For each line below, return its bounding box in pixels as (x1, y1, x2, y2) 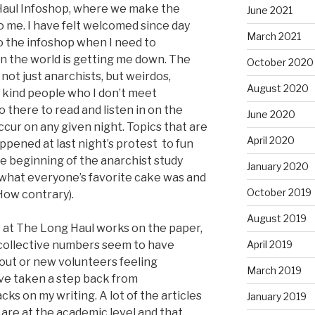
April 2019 (246, 238, 292, 251)
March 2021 (246, 30, 301, 43)
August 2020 (246, 82, 309, 95)
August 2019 (246, 212, 307, 225)
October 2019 (246, 186, 311, 199)
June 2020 (246, 108, 295, 121)
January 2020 (246, 160, 309, 173)
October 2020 (246, 56, 314, 69)
